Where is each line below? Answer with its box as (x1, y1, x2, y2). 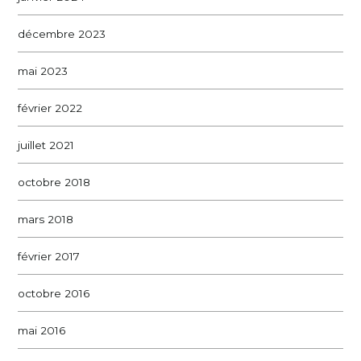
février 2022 (18, 101, 83, 114)
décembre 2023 (18, 27, 106, 40)
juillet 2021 (18, 138, 75, 151)
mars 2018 (18, 212, 74, 226)
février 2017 (18, 249, 81, 263)
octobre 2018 (18, 175, 91, 189)
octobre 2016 (18, 286, 90, 300)
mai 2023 (18, 64, 68, 77)
